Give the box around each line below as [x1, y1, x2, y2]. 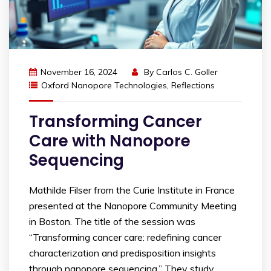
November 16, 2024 [41, 67, 117, 77]
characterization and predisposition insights [29, 247, 216, 259]
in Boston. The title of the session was [29, 215, 195, 227]
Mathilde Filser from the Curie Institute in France [29, 184, 235, 196]
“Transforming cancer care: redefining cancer [29, 231, 221, 243]
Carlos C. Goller [156, 67, 218, 77]
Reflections [171, 80, 215, 91]
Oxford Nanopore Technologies [41, 80, 167, 91]
